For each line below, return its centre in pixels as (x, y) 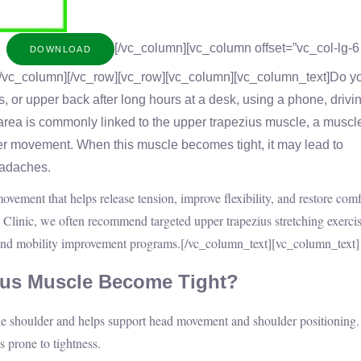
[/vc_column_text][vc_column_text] (270, 243)
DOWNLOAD (60, 49)
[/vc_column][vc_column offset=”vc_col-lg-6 (237, 48)
